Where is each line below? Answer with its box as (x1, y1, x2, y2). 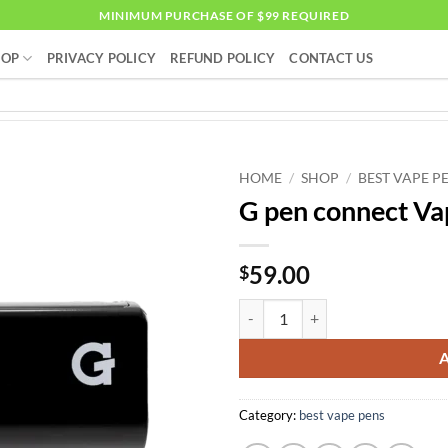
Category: (239, 406, 299, 423)
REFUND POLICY (170, 50, 276, 67)
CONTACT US (289, 50, 373, 67)
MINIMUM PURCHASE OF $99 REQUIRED (98, 7, 350, 23)
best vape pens (299, 406, 385, 423)
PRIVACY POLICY (46, 50, 157, 67)
